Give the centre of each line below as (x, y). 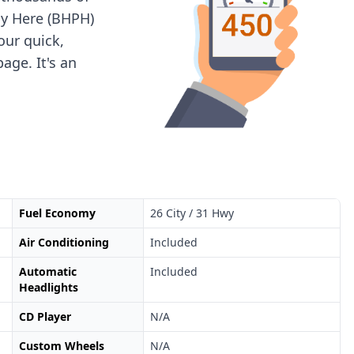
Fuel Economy (57, 213)
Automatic (47, 272)
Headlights (48, 288)
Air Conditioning (64, 243)
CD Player (45, 317)
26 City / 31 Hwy (192, 213)
